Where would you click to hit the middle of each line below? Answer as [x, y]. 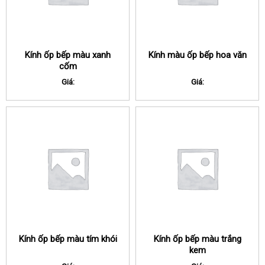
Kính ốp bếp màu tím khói [68, 239]
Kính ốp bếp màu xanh [68, 55]
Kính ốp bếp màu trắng [197, 239]
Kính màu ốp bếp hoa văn [197, 55]
